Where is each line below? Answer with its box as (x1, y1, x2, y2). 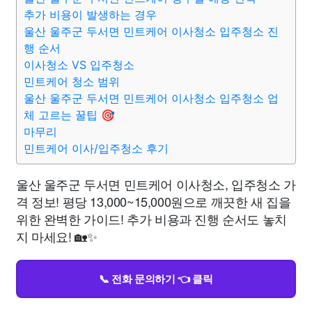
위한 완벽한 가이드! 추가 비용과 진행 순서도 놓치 (16, 210, 287, 228)
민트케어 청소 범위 (24, 75, 120, 88)
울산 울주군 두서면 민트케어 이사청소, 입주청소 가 (16, 175, 296, 193)
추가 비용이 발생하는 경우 (24, 8, 157, 22)
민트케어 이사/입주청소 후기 (24, 141, 169, 155)
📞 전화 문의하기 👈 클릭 (99, 271, 213, 286)
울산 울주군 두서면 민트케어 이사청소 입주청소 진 (24, 24, 279, 38)
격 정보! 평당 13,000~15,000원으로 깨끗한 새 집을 (16, 192, 291, 210)
